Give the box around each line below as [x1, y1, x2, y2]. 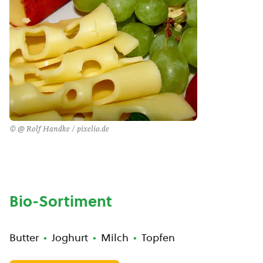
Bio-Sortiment [9, 191, 112, 212]
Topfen [141, 230, 175, 245]
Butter [9, 230, 39, 245]
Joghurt [52, 230, 88, 245]
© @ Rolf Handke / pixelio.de [9, 125, 109, 133]
